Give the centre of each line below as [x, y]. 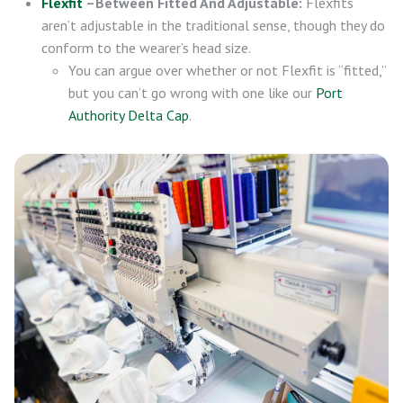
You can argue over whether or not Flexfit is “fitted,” [227, 71]
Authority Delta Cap [129, 116]
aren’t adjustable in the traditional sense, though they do [213, 26]
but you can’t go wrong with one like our [192, 93]
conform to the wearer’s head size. [146, 48]
